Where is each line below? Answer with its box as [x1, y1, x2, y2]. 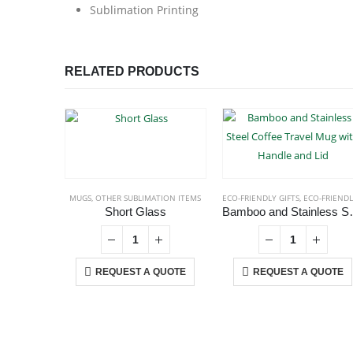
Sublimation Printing [90, 2, 199, 17]
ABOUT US [65, 308, 127, 321]
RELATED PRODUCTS [65, 65, 199, 78]
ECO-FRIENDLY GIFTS [221, 192, 299, 203]
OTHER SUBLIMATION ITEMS [95, 192, 202, 203]
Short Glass [104, 206, 166, 218]
